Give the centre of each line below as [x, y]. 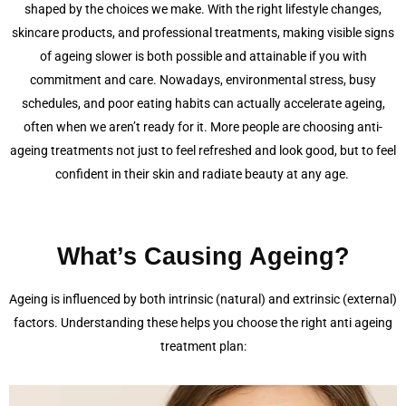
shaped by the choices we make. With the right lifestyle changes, [203, 9]
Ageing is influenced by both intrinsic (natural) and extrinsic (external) [203, 299]
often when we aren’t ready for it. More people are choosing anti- [203, 127]
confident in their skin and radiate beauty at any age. [203, 174]
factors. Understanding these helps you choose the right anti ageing [203, 323]
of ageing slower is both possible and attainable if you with [203, 56]
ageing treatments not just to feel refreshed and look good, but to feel [203, 150]
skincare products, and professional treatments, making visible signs [203, 33]
